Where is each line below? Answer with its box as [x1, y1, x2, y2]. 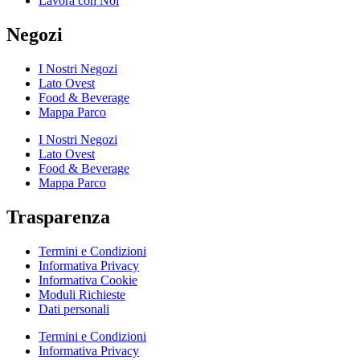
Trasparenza [6, 206, 110, 227]
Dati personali [39, 301, 109, 316]
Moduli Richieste [39, 287, 125, 301]
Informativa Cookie [39, 272, 137, 287]
